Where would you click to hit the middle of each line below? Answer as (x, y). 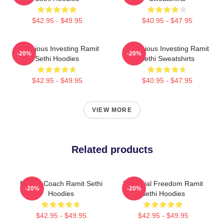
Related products (112, 149)
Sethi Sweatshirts (167, 58)
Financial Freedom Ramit (163, 183)
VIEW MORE (112, 110)
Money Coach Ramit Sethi (61, 183)
